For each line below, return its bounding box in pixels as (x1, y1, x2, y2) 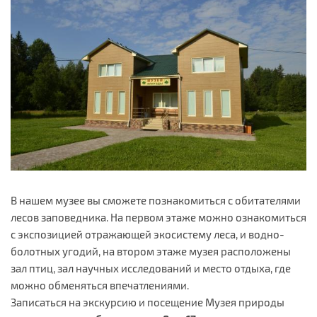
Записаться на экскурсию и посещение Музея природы (11, 296, 284, 309)
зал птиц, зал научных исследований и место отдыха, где (11, 262, 291, 275)
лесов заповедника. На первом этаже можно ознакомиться (11, 211, 306, 224)
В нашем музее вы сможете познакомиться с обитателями (11, 194, 301, 207)
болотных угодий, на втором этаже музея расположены (11, 245, 291, 258)
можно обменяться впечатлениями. (11, 279, 189, 292)
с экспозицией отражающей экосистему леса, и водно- (11, 228, 284, 241)
